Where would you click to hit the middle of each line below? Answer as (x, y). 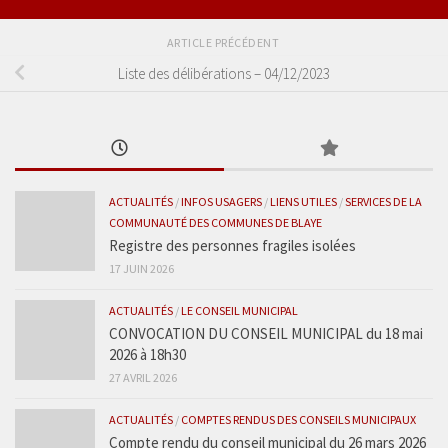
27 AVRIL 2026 (143, 378)
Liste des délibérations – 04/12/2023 (224, 73)
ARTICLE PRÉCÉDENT (224, 43)
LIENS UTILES (303, 202)
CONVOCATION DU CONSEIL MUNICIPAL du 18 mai (266, 334)
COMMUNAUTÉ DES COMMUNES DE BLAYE (215, 223)
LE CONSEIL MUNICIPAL (239, 311)
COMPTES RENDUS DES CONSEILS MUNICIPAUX (298, 420)
